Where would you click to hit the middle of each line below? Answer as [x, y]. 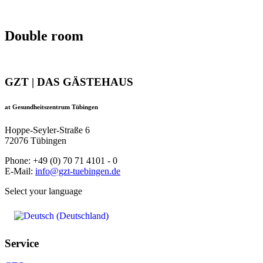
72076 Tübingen [36, 140]
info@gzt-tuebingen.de [78, 171]
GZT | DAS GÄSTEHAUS [69, 82]
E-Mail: [20, 171]
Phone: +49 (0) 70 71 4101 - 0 [61, 160]
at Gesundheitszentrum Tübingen [51, 107]
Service [22, 243]
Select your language [43, 191]
